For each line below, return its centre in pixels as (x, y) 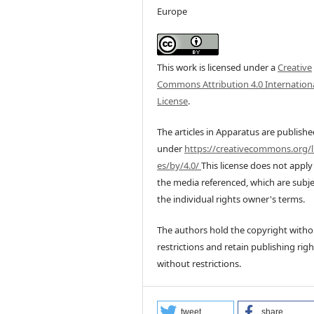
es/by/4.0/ (179, 166)
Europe (172, 12)
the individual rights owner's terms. (231, 199)
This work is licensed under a (218, 68)
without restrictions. (199, 264)
